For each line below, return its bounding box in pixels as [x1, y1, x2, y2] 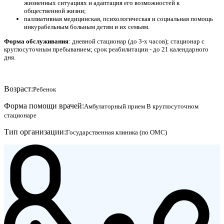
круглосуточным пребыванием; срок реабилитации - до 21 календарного [4, 45, 208, 53]
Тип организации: [4, 127, 66, 136]
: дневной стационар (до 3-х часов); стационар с [68, 37, 204, 45]
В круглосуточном [146, 102, 198, 110]
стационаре [4, 111, 36, 119]
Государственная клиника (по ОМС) [66, 128, 167, 136]
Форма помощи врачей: [4, 101, 84, 110]
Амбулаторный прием [84, 102, 145, 110]
